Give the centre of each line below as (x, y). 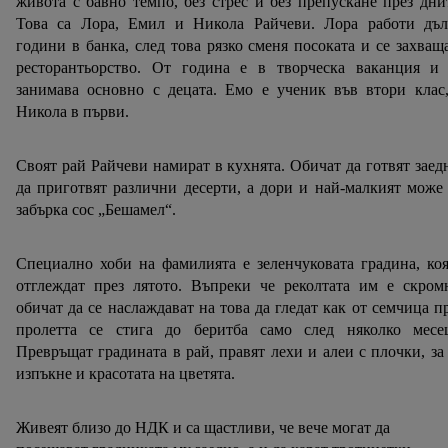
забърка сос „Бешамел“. (98, 210)
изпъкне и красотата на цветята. (127, 374)
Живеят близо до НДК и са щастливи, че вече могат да (203, 428)
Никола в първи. (72, 112)
